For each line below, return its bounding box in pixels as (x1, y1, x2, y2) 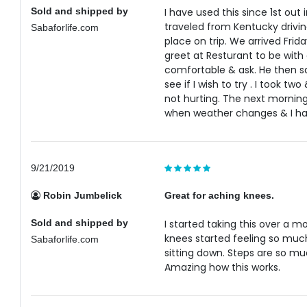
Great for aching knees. (164, 190, 274, 201)
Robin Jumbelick (40, 190, 123, 201)
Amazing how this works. (164, 260, 280, 274)
